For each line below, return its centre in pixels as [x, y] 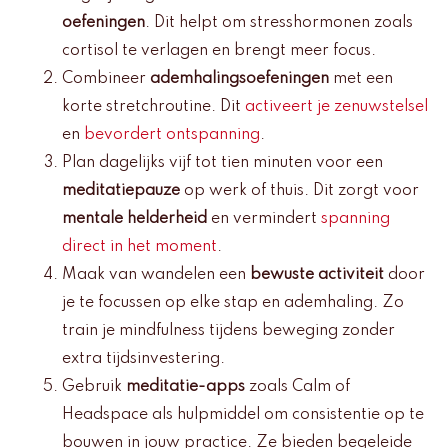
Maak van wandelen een [156, 274]
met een [361, 78]
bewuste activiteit [317, 274]
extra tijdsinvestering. [143, 358]
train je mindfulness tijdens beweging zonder [228, 330]
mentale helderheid [134, 218]
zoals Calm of [297, 386]
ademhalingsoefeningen [239, 78]
